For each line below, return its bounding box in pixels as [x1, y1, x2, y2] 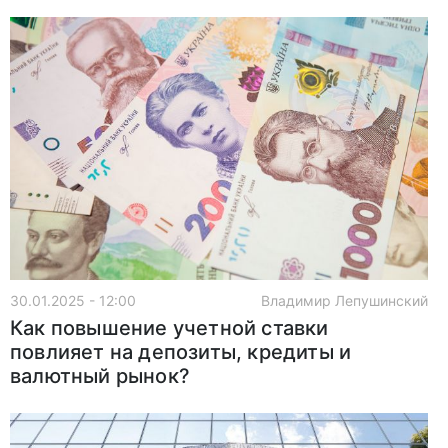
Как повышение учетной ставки [10, 316, 329, 341]
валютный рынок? [10, 364, 190, 389]
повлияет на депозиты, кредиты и [10, 340, 352, 365]
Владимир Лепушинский [261, 292, 428, 310]
